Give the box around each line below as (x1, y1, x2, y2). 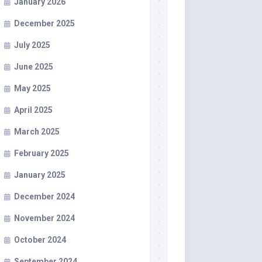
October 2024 (14, 235, 66, 244)
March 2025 (14, 127, 60, 136)
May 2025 (14, 84, 51, 93)
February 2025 (14, 149, 69, 158)
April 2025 (14, 105, 53, 115)
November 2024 (14, 213, 75, 223)
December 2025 (14, 19, 75, 28)
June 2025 (14, 62, 53, 71)
